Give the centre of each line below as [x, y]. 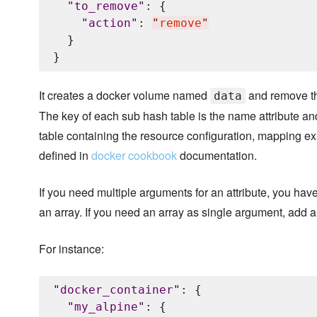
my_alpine [106, 307]
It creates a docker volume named [125, 96]
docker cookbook [134, 156]
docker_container [117, 290]
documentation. [217, 156]
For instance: [71, 249]
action [110, 23]
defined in [65, 156]
